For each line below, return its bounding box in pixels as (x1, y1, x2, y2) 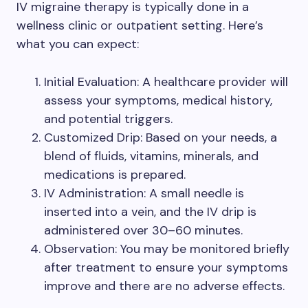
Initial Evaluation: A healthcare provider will (44, 74, 288, 90)
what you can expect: (16, 36, 139, 52)
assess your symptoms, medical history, (44, 92, 272, 109)
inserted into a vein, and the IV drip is (44, 203, 256, 220)
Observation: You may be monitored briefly (44, 241, 289, 257)
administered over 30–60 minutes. (44, 222, 243, 239)
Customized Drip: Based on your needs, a (44, 129, 277, 146)
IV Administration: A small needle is (44, 185, 244, 201)
